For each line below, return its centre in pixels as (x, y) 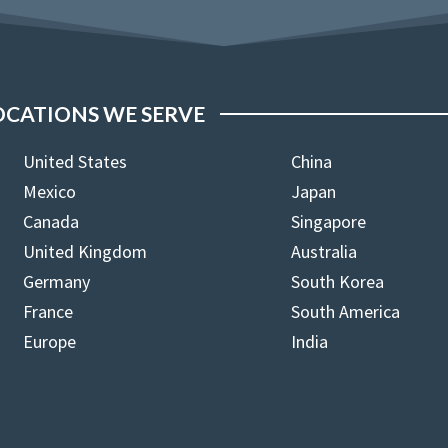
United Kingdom (85, 251)
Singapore (329, 221)
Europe (50, 341)
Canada (51, 221)
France (48, 311)
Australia (324, 251)
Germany (57, 281)
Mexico (50, 191)
